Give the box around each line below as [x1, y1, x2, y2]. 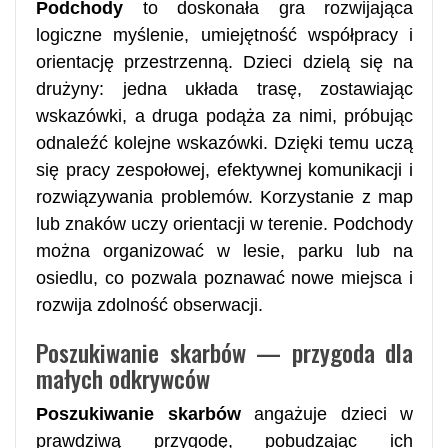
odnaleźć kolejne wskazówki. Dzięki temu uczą [36, 132, 413, 153]
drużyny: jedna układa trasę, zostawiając [36, 78, 413, 99]
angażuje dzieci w [240, 403, 413, 424]
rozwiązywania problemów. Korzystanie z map [36, 186, 413, 207]
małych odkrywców [36, 359, 210, 396]
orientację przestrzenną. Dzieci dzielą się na [36, 51, 413, 72]
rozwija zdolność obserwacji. [36, 294, 263, 315]
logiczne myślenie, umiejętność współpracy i [36, 24, 413, 45]
